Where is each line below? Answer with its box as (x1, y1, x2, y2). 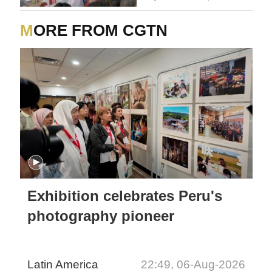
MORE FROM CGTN (33, 21, 168, 39)
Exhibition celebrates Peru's (27, 187, 223, 204)
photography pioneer (27, 207, 175, 224)
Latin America (27, 257, 99, 271)
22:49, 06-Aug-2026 (140, 257, 245, 271)
